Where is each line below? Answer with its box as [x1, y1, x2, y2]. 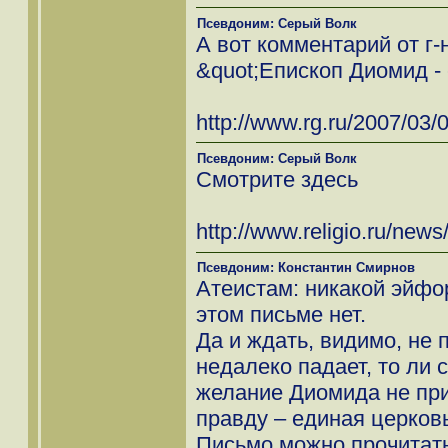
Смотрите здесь [196, 166, 358, 192]
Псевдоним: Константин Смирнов [197, 260, 415, 276]
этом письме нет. [196, 302, 366, 328]
